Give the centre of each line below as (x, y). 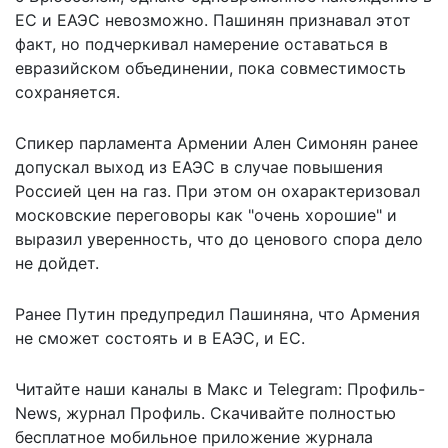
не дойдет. (57, 262)
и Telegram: (297, 388)
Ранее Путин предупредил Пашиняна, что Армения (217, 313)
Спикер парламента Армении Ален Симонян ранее (216, 142)
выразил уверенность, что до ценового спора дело (219, 238)
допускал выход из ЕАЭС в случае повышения (199, 166)
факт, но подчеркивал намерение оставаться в (201, 43)
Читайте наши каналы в (111, 388)
